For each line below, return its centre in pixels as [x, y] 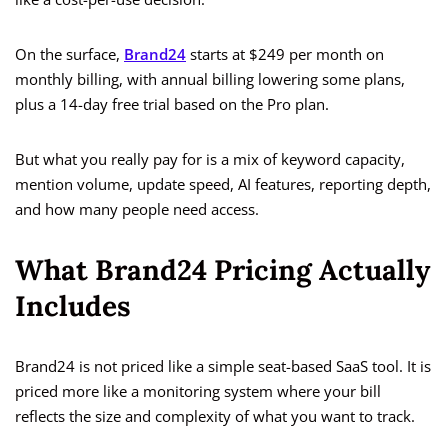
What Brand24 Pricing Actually [222, 270]
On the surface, [69, 54]
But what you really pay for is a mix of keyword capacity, [210, 159]
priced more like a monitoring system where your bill [198, 391]
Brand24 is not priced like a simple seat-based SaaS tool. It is [223, 366]
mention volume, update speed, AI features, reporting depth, [223, 184]
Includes [73, 306]
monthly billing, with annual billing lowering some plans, [210, 79]
